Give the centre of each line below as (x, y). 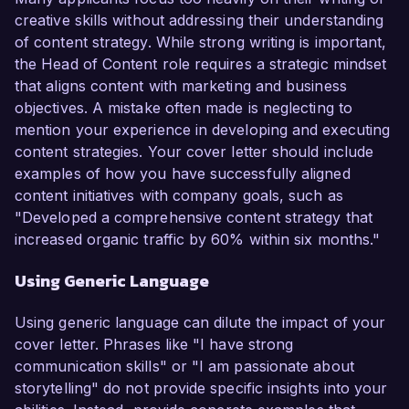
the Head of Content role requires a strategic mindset (201, 64)
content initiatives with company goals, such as (179, 196)
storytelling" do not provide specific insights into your (201, 388)
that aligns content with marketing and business (181, 86)
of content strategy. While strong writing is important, (201, 42)
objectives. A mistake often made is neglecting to (184, 108)
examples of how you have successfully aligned (183, 174)
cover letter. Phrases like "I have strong (154, 345)
